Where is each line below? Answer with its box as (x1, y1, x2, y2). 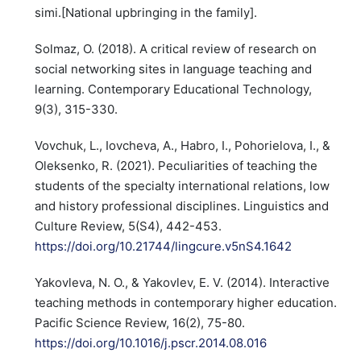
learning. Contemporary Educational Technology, (34, 81, 312, 97)
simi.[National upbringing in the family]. (34, 5, 257, 20)
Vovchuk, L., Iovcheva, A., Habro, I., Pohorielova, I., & (34, 138, 330, 153)
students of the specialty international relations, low (34, 178, 330, 193)
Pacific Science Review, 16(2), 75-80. (34, 315, 245, 330)
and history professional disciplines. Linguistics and (34, 198, 329, 214)
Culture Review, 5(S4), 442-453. (34, 218, 222, 234)
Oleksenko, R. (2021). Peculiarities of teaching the (34, 158, 317, 173)
